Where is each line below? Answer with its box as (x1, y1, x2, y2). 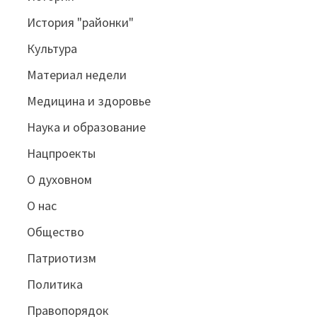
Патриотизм (27, 250, 97, 267)
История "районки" (27, 14, 134, 31)
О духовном (27, 171, 93, 188)
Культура (27, 40, 78, 57)
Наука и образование (27, 119, 146, 136)
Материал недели (27, 67, 127, 83)
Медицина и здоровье (27, 93, 151, 110)
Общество (27, 224, 85, 241)
